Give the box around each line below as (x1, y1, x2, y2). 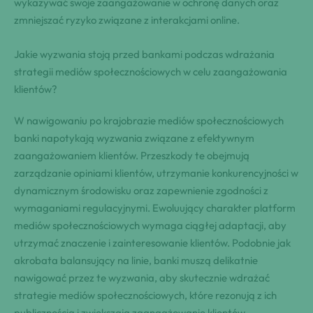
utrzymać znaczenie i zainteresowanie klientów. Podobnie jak (14, 235, 291, 249)
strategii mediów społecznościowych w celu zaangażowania (14, 64, 287, 78)
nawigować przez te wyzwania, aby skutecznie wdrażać (14, 270, 270, 284)
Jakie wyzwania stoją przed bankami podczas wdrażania (14, 47, 275, 61)
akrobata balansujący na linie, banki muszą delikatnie (14, 253, 258, 267)
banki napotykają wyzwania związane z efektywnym (14, 131, 254, 145)
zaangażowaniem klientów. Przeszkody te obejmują (14, 148, 249, 162)
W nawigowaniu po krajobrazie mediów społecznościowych (14, 113, 284, 127)
